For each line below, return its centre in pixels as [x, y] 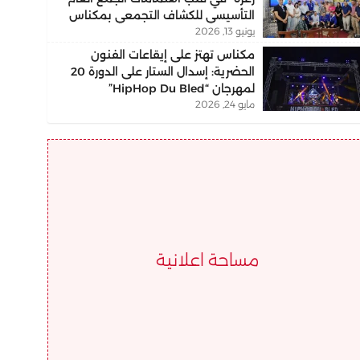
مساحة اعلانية [208, 260]
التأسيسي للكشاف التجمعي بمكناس [162, 15]
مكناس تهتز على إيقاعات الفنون [172, 55]
